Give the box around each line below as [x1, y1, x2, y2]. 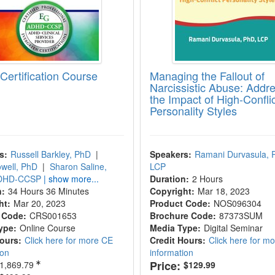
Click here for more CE [25, 234, 114, 246]
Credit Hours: [149, 234, 206, 246]
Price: [149, 258, 180, 274]
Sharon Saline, [50, 160, 107, 172]
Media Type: [149, 222, 201, 234]
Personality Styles [149, 103, 237, 118]
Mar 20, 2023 [14, 197, 69, 209]
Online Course [20, 222, 76, 234]
